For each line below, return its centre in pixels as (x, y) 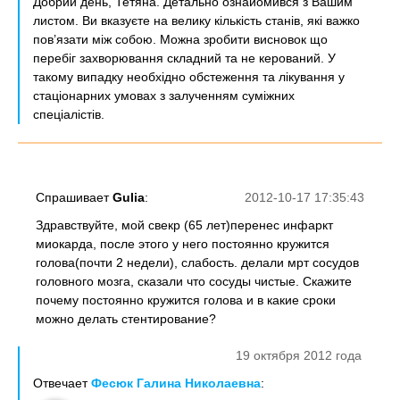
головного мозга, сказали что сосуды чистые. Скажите (194, 281)
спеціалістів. (69, 114)
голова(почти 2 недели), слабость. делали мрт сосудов (197, 262)
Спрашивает (74, 197)
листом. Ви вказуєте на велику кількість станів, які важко (196, 21)
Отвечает (62, 383)
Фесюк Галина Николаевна (176, 383)
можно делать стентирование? (126, 319)
